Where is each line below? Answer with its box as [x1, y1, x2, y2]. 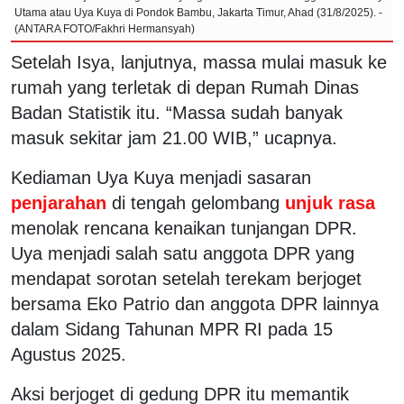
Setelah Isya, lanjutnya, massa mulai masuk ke [11, 51, 387, 72]
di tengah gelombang [112, 192, 280, 213]
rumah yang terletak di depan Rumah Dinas [11, 77, 359, 97]
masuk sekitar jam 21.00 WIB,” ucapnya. [11, 127, 337, 148]
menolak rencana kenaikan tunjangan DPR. [11, 217, 357, 238]
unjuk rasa [280, 192, 375, 213]
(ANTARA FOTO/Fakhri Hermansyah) [14, 22, 195, 35]
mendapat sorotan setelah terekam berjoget [11, 268, 362, 289]
